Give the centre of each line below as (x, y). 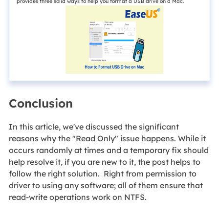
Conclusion (42, 103)
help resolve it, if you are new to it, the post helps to (104, 162)
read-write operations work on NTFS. (77, 197)
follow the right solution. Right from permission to (102, 173)
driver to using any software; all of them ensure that (106, 185)
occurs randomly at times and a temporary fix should (109, 150)
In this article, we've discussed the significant (94, 126)
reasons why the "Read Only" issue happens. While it (107, 138)
